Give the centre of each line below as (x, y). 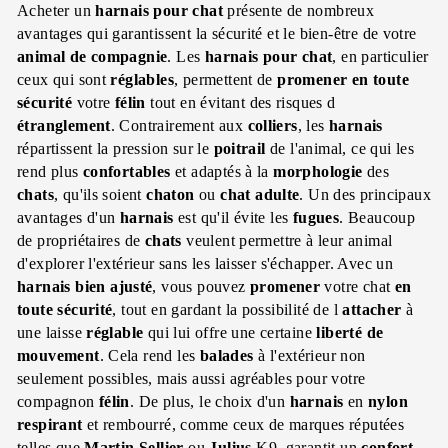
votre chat (357, 286)
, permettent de (226, 79)
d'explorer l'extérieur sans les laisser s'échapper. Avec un (205, 263)
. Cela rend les (149, 355)
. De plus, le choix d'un (209, 401)
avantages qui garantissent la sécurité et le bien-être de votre (217, 33)
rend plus (50, 171)
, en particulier (380, 56)
